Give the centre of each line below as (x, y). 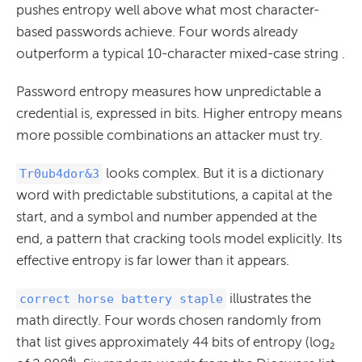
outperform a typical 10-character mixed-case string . (181, 53)
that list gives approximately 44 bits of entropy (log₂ (175, 341)
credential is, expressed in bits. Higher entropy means (179, 113)
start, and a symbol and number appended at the (166, 216)
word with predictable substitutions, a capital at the (174, 194)
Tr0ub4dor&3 (59, 173)
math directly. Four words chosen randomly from (169, 320)
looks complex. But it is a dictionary (213, 173)
